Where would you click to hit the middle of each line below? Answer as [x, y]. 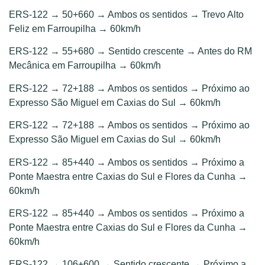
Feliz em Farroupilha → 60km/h [75, 28]
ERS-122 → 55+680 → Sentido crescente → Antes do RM [130, 51]
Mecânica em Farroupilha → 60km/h [85, 66]
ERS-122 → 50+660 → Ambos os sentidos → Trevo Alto [126, 14]
